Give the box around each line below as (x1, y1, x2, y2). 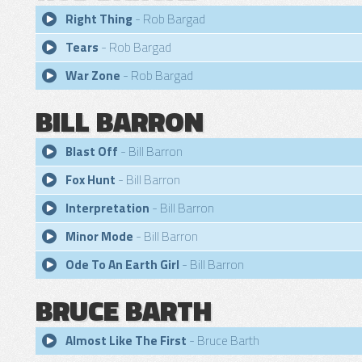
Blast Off (65, 142, 118, 161)
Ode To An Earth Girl (65, 255, 179, 274)
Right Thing (65, 10, 133, 28)
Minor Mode (65, 227, 133, 246)
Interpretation (65, 199, 149, 217)
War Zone (65, 66, 120, 85)
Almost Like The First (65, 331, 187, 350)
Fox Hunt (65, 170, 116, 189)
